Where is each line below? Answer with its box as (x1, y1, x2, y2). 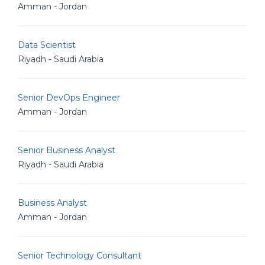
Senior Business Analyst (18, 145, 115, 156)
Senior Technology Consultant (18, 250, 141, 261)
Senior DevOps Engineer (18, 92, 120, 103)
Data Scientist (18, 40, 76, 50)
